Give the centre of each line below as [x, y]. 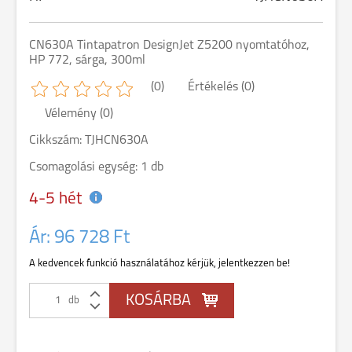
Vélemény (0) [79, 114]
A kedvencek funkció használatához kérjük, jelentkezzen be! [159, 264]
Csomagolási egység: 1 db [96, 167]
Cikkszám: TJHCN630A [89, 141]
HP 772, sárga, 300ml [87, 60]
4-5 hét [55, 199]
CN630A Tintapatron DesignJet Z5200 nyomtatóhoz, [169, 46]
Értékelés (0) [221, 87]
